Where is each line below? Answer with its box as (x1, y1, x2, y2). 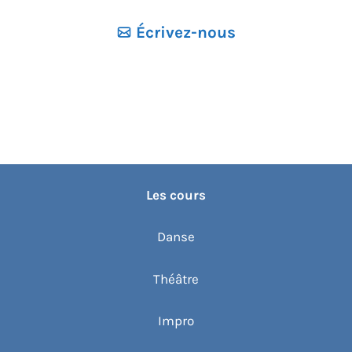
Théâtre (153, 270, 199, 287)
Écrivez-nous (136, 22, 236, 42)
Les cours (146, 186, 206, 203)
